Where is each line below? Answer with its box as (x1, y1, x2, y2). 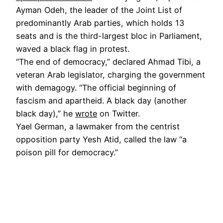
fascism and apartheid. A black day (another (16, 95, 187, 106)
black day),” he (16, 108, 75, 118)
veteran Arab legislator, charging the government (16, 69, 205, 80)
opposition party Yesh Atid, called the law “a (16, 134, 187, 144)
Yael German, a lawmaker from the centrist (16, 121, 180, 131)
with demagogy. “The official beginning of (16, 82, 176, 93)
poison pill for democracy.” (16, 147, 118, 157)
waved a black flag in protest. (16, 43, 129, 54)
